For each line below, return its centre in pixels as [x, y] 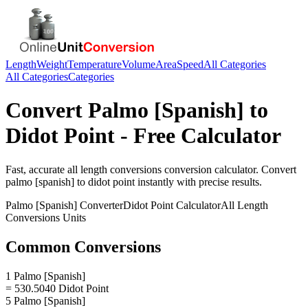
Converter [100, 205]
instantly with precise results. [198, 181]
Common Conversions [83, 246]
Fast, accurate [36, 169]
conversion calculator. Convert [229, 169]
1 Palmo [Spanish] [45, 276]
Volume [139, 64]
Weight [52, 64]
